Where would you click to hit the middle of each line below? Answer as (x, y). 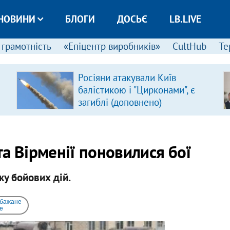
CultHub (189, 46)
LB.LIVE (185, 19)
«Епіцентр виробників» (112, 46)
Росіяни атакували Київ (127, 78)
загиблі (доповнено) (120, 102)
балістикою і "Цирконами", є (136, 90)
